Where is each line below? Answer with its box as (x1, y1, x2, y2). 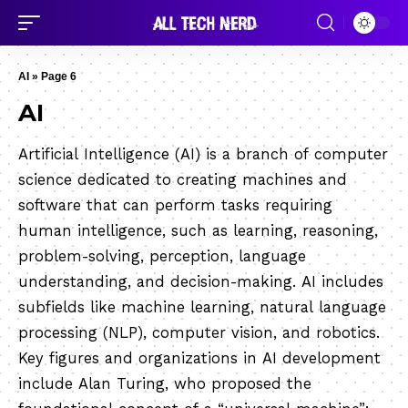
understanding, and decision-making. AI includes (18, 273, 383, 291)
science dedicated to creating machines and (18, 171, 347, 189)
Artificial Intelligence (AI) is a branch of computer (18, 146, 388, 163)
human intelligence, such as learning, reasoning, (18, 222, 378, 240)
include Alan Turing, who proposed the (18, 375, 311, 393)
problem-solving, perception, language (18, 248, 306, 265)
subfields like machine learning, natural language (18, 299, 386, 316)
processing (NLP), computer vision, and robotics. (18, 324, 380, 342)
